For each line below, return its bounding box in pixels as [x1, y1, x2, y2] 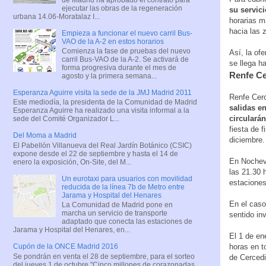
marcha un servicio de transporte [61, 209, 167, 218]
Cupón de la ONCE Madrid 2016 [13, 242, 118, 251]
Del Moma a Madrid [13, 131, 77, 140]
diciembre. [229, 135, 265, 144]
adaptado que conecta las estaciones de [61, 217, 192, 226]
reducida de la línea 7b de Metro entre [61, 182, 185, 191]
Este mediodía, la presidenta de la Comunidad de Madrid [13, 98, 197, 107]
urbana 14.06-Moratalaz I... [13, 12, 100, 21]
